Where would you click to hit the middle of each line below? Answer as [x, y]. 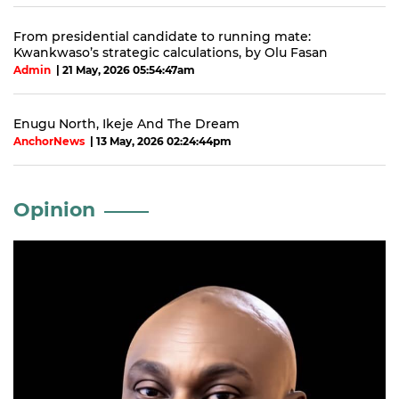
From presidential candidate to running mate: [162, 36]
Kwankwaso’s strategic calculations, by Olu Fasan [171, 52]
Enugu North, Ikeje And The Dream [126, 123]
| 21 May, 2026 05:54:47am [123, 69]
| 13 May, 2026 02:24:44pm [158, 141]
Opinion [54, 209]
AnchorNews [49, 141]
